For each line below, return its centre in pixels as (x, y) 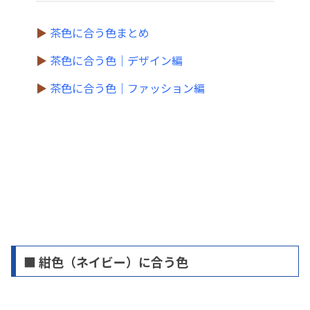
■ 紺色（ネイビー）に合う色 (106, 261)
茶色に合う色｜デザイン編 (116, 60)
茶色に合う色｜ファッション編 (127, 88)
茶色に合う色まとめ (100, 32)
